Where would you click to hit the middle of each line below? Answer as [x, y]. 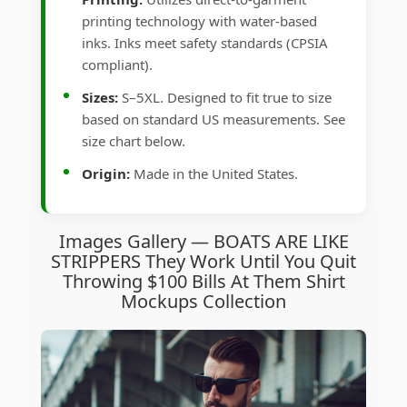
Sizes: [100, 98]
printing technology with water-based [199, 21]
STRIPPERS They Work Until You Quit [203, 262]
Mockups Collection [203, 302]
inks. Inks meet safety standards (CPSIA [205, 43]
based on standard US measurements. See [213, 119]
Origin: [106, 174]
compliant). [117, 65]
